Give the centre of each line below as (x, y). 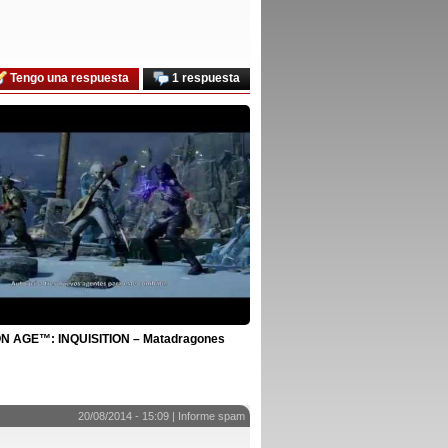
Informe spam (211, 416)
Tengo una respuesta (68, 78)
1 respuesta (204, 78)
